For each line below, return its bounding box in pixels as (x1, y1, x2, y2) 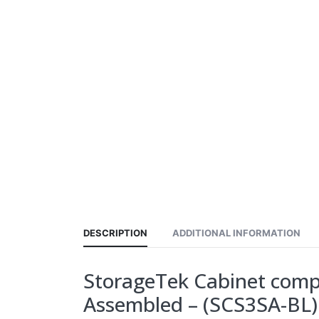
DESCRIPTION (83, 226, 147, 239)
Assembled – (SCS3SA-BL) (83, 290, 318, 318)
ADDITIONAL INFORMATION (172, 226, 300, 239)
